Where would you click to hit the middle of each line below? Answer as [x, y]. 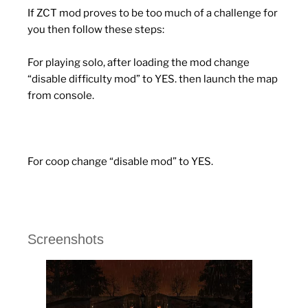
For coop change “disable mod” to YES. [120, 162]
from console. [61, 96]
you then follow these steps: [96, 30]
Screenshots [66, 239]
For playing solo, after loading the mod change [139, 63]
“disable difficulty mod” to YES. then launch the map [153, 79]
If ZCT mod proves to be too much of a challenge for [153, 13]
